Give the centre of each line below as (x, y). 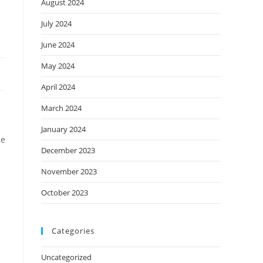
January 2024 (63, 129)
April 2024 (58, 87)
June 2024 (58, 45)
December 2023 (68, 150)
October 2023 (65, 193)
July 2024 (56, 23)
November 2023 (69, 171)
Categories (73, 231)
